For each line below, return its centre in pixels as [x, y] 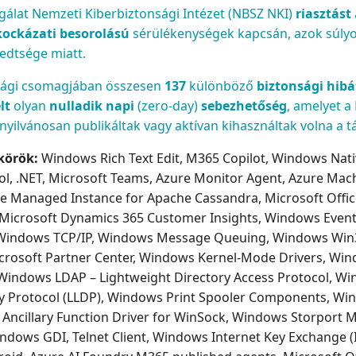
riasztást [323, 14]
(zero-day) [169, 106]
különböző [220, 86]
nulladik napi [92, 106]
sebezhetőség [244, 106]
